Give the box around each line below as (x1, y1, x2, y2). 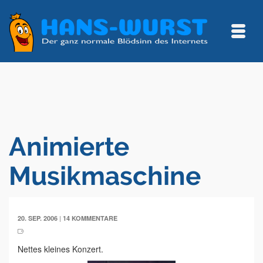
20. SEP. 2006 (18, 214, 58, 222)
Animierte (9, 131, 129, 161)
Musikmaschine (9, 161, 201, 191)
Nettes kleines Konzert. (18, 243, 103, 255)
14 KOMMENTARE (63, 214, 117, 222)
